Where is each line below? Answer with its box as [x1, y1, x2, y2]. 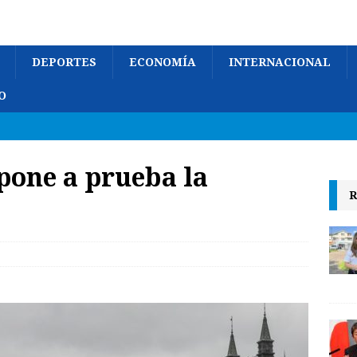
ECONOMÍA [129, 56, 196, 69]
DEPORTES [32, 56, 96, 69]
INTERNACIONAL [229, 56, 331, 69]
